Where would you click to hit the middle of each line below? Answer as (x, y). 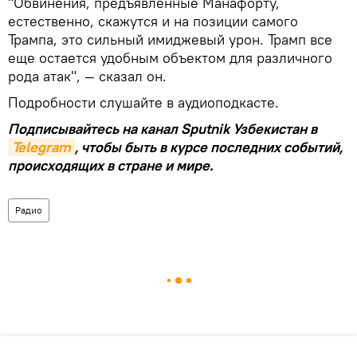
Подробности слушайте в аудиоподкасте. (143, 102)
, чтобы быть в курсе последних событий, (209, 147)
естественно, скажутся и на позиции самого (153, 21)
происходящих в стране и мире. (110, 165)
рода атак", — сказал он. (87, 76)
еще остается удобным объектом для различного (170, 57)
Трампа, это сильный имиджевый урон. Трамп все (170, 39)
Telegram (41, 147)
